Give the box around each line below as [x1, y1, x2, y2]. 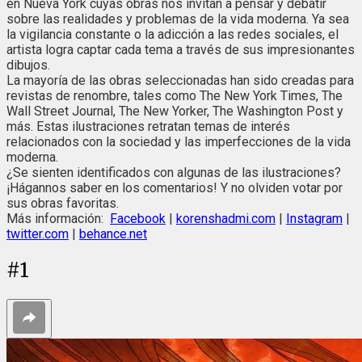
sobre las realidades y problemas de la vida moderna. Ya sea [6, 11, 349, 27]
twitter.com [6, 225, 69, 242]
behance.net [79, 225, 147, 242]
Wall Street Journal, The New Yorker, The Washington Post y [6, 103, 343, 119]
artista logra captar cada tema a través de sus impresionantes [6, 41, 355, 57]
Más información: [6, 210, 110, 226]
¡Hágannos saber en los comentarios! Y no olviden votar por [6, 179, 343, 196]
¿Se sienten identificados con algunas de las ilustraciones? [6, 164, 341, 180]
